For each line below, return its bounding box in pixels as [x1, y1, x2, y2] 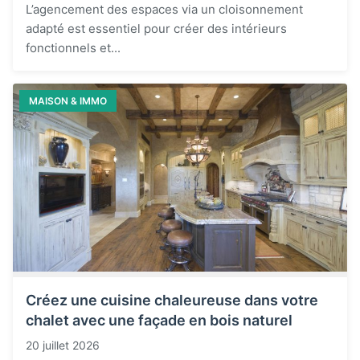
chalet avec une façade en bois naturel [26, 311, 292, 329]
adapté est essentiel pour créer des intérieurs [26, 20, 287, 36]
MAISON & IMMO [29, 94, 107, 107]
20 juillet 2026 [26, 337, 100, 352]
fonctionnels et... [26, 39, 121, 55]
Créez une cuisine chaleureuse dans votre [26, 291, 318, 309]
